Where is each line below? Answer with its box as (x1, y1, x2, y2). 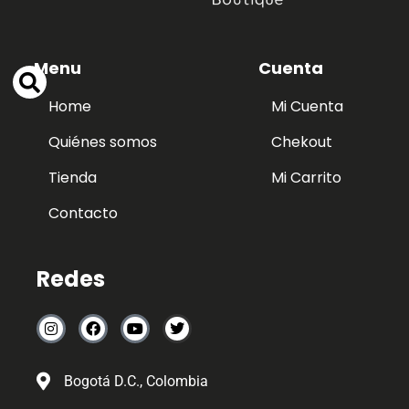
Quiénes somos (47, 131, 157, 153)
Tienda (47, 167, 97, 189)
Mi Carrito (270, 167, 341, 189)
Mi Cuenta (270, 96, 343, 118)
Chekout (270, 131, 332, 153)
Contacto (47, 203, 118, 225)
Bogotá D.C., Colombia (64, 372, 209, 391)
